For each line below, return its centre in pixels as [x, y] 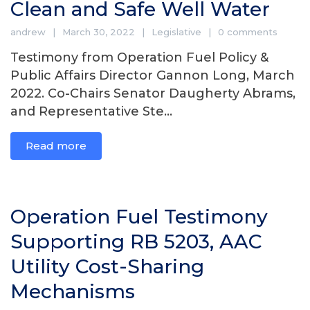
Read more [56, 145]
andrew [28, 31]
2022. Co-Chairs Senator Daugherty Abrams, [153, 93]
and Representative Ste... [91, 111]
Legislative [176, 31]
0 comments [248, 31]
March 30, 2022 [99, 31]
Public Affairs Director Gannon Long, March [153, 75]
